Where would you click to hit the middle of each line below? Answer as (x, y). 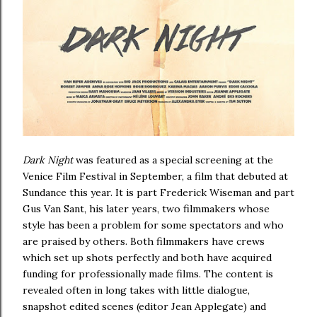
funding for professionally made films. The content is (148, 273)
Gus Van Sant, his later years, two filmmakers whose (146, 208)
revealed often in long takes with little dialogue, (136, 290)
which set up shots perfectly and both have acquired (147, 257)
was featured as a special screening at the (174, 160)
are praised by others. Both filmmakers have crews (144, 241)
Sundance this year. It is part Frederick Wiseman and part (158, 192)
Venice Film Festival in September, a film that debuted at (155, 176)
